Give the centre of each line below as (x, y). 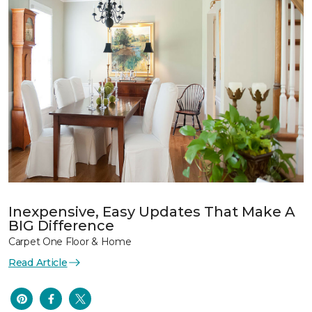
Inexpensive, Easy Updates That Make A (152, 211)
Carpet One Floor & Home (70, 241)
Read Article (38, 262)
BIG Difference (61, 225)
